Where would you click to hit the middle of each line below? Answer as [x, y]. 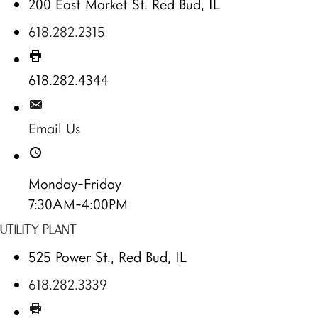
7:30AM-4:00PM [78, 204]
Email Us [54, 128]
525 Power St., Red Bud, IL [108, 257]
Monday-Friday [75, 183]
